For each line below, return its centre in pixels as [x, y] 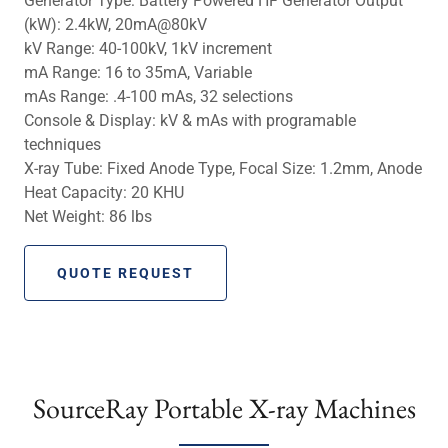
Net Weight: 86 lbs [88, 216]
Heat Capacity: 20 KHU [104, 192]
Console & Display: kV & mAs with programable [190, 120]
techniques [62, 144]
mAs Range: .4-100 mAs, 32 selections [158, 96]
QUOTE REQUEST [126, 272]
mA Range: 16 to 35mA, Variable [138, 72]
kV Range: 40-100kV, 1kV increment [148, 48]
